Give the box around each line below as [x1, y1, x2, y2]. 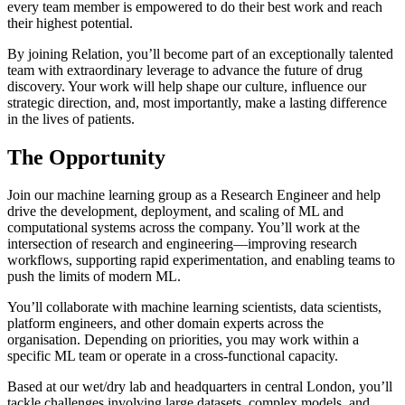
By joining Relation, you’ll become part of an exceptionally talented [7, 45, 393, 61]
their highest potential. [7, 14, 133, 31]
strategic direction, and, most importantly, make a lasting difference [7, 94, 387, 110]
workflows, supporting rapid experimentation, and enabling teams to [7, 252, 395, 268]
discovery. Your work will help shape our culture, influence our [7, 78, 366, 94]
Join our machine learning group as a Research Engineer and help [7, 187, 381, 203]
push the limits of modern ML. [7, 268, 181, 285]
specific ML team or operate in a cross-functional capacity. [7, 348, 338, 364]
